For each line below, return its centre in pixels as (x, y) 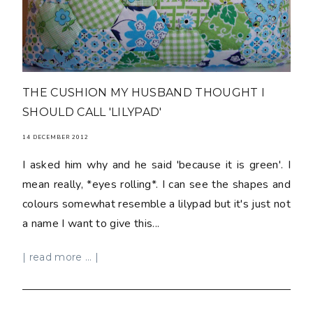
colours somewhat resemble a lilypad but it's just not (156, 204)
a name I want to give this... (91, 223)
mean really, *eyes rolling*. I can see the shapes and (156, 184)
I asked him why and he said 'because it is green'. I (156, 165)
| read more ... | (61, 257)
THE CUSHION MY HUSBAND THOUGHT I (144, 92)
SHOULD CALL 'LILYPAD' (92, 112)
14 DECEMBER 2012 (56, 137)
